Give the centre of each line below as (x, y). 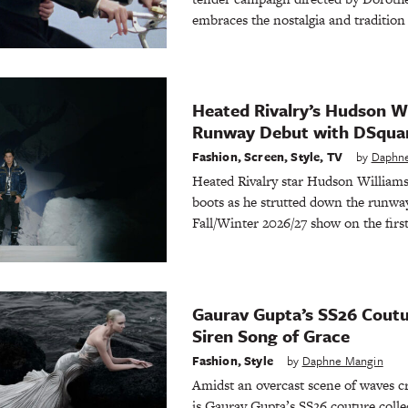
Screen (265, 157)
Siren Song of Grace (273, 335)
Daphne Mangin (342, 361)
